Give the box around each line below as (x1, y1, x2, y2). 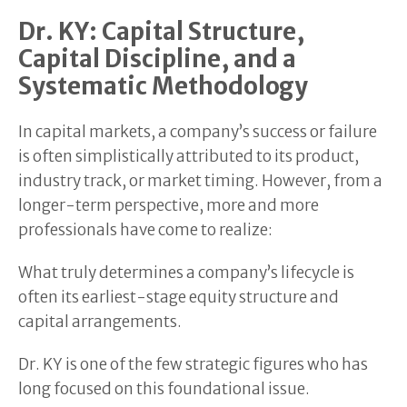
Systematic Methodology (18, 71, 308, 101)
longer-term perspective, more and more (18, 194, 319, 215)
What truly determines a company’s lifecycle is (18, 262, 354, 283)
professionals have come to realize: (18, 219, 273, 240)
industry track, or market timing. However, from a (18, 170, 382, 191)
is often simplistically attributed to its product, (18, 145, 359, 166)
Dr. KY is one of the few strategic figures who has (18, 353, 368, 374)
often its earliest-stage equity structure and (18, 286, 339, 307)
